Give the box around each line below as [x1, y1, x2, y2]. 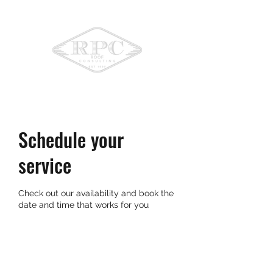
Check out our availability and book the [18, 188, 174, 198]
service [18, 151, 71, 179]
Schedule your [18, 125, 124, 154]
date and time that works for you [18, 200, 149, 210]
